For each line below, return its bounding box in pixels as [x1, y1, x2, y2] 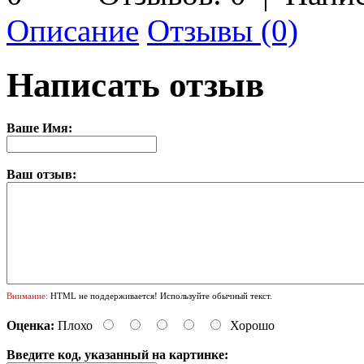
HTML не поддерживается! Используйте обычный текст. [48, 290, 272, 301]
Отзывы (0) [147, 12, 298, 48]
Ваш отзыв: [6, 167, 76, 181]
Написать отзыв [6, 65, 264, 104]
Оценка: [6, 318, 54, 332]
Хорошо [230, 318, 275, 332]
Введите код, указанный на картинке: [6, 347, 228, 362]
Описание [6, 12, 139, 48]
